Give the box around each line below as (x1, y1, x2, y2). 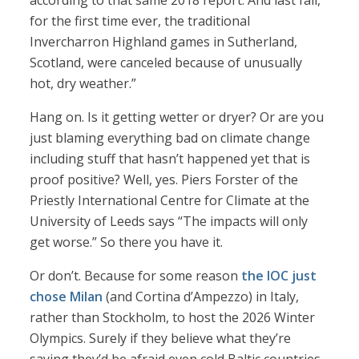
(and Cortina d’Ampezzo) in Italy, (103, 288, 300, 306)
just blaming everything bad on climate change (30, 129, 311, 147)
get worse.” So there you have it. (30, 233, 224, 252)
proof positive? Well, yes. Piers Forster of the (30, 171, 299, 189)
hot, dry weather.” (30, 75, 137, 93)
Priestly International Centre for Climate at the (30, 192, 310, 210)
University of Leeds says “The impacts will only (30, 212, 309, 231)
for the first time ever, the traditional (30, 12, 251, 30)
